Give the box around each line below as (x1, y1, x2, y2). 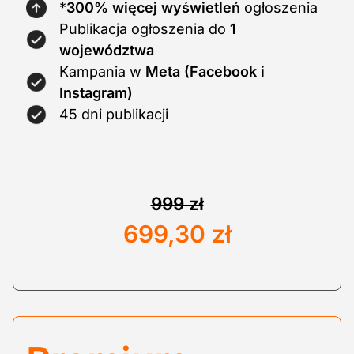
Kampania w (59, 63, 145, 81)
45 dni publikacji (59, 106, 168, 123)
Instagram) (59, 85, 133, 102)
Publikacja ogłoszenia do (59, 21, 230, 38)
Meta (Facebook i (145, 63, 265, 81)
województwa (59, 42, 154, 59)
